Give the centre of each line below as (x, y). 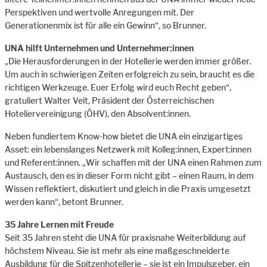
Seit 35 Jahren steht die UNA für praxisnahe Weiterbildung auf (125, 237)
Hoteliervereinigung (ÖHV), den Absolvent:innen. (98, 113)
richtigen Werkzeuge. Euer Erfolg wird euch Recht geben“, (118, 87)
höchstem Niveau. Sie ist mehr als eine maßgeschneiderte (117, 250)
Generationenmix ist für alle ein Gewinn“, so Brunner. (105, 25)
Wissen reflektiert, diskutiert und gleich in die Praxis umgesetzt (128, 188)
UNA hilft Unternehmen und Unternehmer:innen (99, 48)
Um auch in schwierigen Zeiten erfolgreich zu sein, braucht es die (130, 74)
